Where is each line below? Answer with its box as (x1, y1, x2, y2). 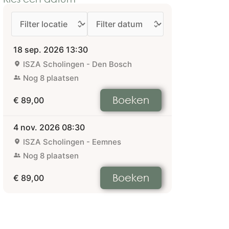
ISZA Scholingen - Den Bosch (23, 59, 132, 69)
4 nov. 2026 (13, 122, 60, 132)
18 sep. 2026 (13, 44, 64, 55)
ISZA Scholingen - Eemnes (23, 137, 121, 147)
